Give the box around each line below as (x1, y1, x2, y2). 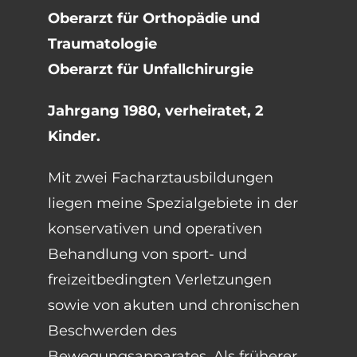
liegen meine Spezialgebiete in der (48, 194, 298, 212)
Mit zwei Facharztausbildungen (48, 169, 273, 186)
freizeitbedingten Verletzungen (48, 271, 272, 288)
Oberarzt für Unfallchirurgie (48, 61, 253, 78)
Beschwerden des (48, 322, 177, 339)
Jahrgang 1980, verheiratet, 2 (48, 102, 264, 120)
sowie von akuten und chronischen (48, 296, 300, 314)
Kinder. (48, 127, 100, 145)
